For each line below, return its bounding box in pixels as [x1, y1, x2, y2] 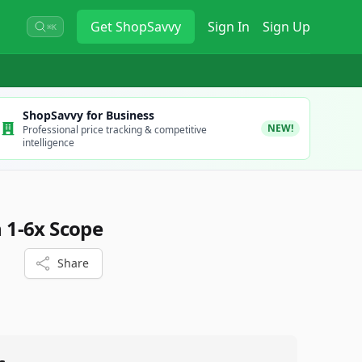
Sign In [208, 18, 250, 36]
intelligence [22, 136, 74, 149]
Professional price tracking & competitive [22, 123, 207, 137]
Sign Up [263, 18, 310, 36]
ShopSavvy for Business [22, 107, 154, 123]
